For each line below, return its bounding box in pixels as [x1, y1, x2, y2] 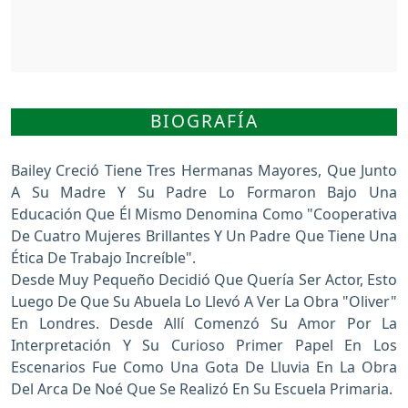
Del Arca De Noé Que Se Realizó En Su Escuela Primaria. [11, 379, 393, 400]
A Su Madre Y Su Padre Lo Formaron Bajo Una [11, 182, 397, 203]
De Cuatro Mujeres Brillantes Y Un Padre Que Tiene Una [11, 226, 397, 247]
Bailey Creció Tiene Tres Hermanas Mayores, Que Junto [11, 160, 397, 181]
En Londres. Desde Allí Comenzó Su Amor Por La [11, 313, 397, 334]
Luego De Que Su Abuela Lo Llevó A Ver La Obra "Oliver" [11, 291, 397, 312]
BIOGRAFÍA [149, 108, 259, 133]
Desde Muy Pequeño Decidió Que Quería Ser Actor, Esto [11, 270, 397, 291]
